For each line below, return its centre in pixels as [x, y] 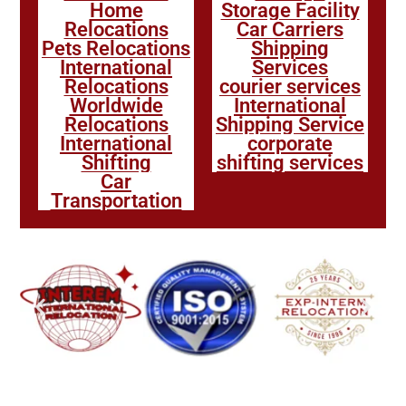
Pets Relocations [116, 48]
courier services [290, 86]
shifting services [290, 162]
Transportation [116, 200]
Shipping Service [290, 124]
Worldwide [116, 105]
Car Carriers [290, 29]
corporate [290, 143]
